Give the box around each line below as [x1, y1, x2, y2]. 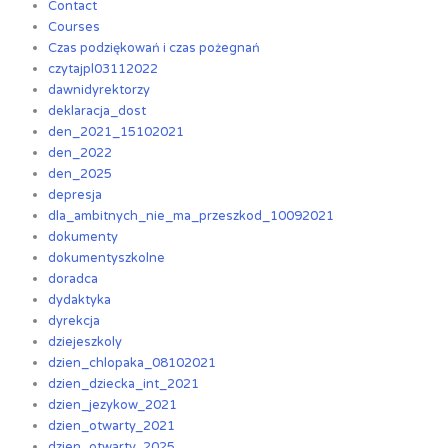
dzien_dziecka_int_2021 [48, 376, 200, 393]
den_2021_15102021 [48, 124, 185, 141]
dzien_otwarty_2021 [48, 418, 176, 435]
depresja [48, 187, 103, 204]
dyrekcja [48, 313, 101, 330]
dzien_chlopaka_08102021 [48, 355, 217, 372]
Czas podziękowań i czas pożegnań [48, 40, 261, 57]
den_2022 [48, 145, 113, 162]
